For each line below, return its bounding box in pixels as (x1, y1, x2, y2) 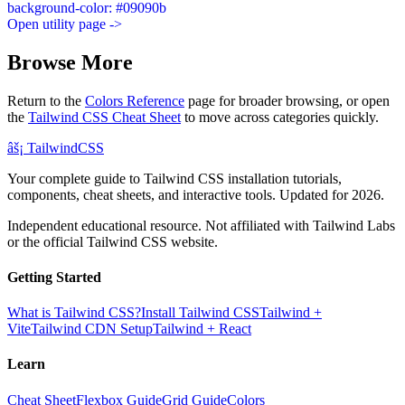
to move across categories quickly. (184, 108, 379, 125)
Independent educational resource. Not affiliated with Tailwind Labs (7, 217, 395, 233)
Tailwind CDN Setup (31, 321, 153, 337)
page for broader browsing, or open (184, 92, 390, 108)
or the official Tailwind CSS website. (7, 233, 218, 250)
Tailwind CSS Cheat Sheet (28, 108, 181, 125)
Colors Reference (85, 92, 184, 108)
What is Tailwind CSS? (7, 305, 141, 321)
